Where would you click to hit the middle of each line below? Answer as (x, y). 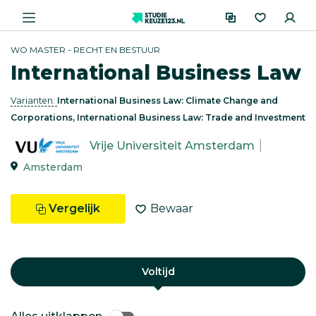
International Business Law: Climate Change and (168, 101)
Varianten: (34, 101)
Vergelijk (74, 208)
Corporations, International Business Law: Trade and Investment (158, 117)
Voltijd (158, 272)
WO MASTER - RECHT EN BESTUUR (85, 50)
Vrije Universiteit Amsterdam (172, 146)
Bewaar (172, 208)
